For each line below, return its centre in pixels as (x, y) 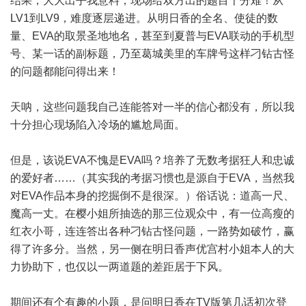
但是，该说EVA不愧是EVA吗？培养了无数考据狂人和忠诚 (152, 160)
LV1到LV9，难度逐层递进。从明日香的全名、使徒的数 (144, 18)
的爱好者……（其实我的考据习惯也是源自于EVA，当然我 (152, 178)
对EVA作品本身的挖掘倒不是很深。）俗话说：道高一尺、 (152, 196)
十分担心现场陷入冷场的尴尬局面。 (98, 125)
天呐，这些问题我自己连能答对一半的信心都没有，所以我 (152, 107)
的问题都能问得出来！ (65, 71)
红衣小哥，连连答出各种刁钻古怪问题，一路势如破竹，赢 (152, 231)
